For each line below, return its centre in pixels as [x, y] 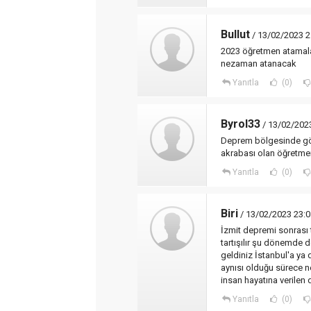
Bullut [235, 34]
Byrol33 [241, 124]
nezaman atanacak [259, 64]
